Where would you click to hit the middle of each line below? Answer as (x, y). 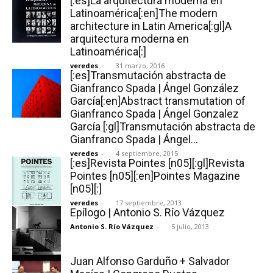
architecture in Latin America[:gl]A (151, 26)
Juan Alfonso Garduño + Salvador (150, 261)
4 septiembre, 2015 (147, 153)
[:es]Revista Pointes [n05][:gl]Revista (157, 163)
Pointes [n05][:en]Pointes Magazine (155, 175)
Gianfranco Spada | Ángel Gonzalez (154, 113)
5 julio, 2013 (190, 226)
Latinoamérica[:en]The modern (144, 13)
